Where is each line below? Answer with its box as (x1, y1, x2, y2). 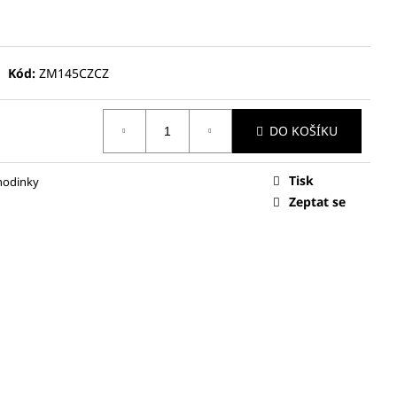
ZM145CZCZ (38, 64, 109, 82)
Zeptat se (289, 192, 346, 210)
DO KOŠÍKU (269, 122, 338, 140)
